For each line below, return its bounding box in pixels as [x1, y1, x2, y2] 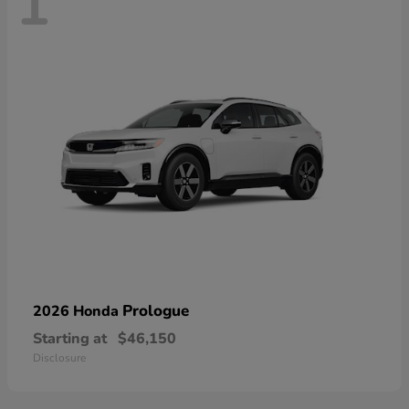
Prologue [122, 299, 189, 321]
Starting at [33, 328, 107, 349]
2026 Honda [33, 300, 122, 321]
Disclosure [33, 350, 86, 365]
